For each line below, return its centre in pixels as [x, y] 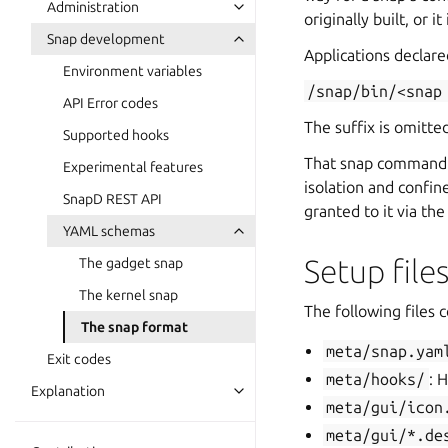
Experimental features [133, 167]
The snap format [134, 327]
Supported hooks [116, 135]
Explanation [68, 391]
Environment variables [132, 71]
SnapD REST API [112, 199]
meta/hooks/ [376, 379]
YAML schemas [109, 231]
